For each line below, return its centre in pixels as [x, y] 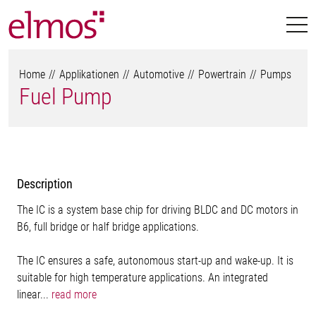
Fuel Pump [66, 97]
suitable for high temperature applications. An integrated [142, 278]
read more [74, 294]
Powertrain [222, 74]
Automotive [159, 74]
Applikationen [89, 74]
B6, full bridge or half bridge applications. [108, 227]
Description [45, 184]
